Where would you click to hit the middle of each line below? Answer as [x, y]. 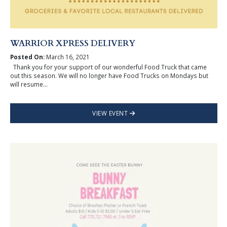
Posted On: [27, 56]
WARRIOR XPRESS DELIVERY [72, 44]
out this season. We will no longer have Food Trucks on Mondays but [109, 75]
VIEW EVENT [111, 113]
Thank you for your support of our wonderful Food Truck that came [108, 67]
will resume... [29, 84]
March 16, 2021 [67, 56]
